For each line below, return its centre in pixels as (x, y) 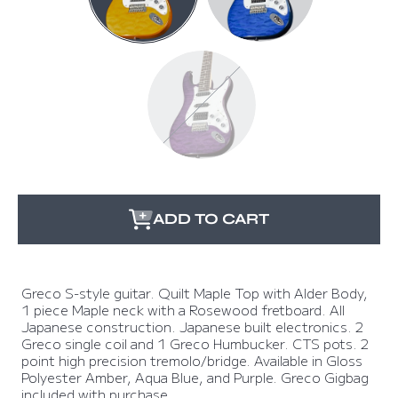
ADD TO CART (211, 219)
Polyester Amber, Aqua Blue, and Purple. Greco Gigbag (195, 376)
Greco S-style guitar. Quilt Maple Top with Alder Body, (195, 292)
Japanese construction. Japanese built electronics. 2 (193, 326)
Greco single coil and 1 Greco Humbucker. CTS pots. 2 (195, 342)
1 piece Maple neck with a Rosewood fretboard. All (183, 309)
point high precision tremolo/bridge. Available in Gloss (192, 359)
